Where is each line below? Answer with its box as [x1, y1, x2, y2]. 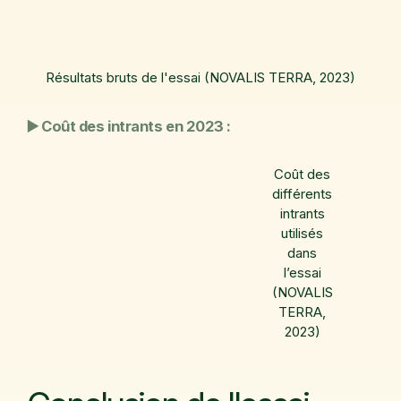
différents [272, 184, 333, 202]
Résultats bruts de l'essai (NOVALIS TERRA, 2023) [46, 68, 355, 86]
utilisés [281, 224, 324, 242]
